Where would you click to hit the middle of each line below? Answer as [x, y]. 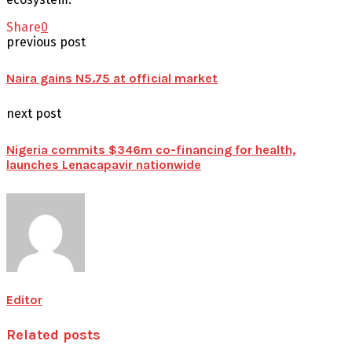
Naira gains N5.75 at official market [112, 78]
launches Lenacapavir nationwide [104, 164]
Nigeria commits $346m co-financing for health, [151, 149]
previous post [46, 42]
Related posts [53, 334]
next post [34, 114]
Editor [24, 299]
